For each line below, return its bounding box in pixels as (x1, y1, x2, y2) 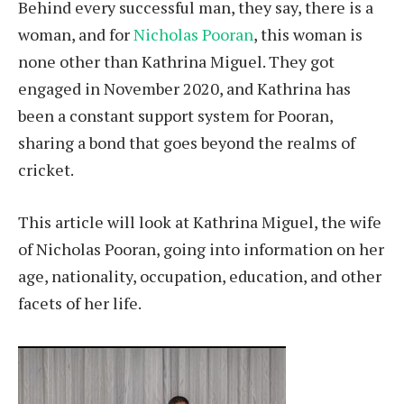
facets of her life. (18, 291, 142, 314)
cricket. (18, 158, 74, 180)
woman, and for (18, 23, 133, 45)
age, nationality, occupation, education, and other (18, 264, 381, 287)
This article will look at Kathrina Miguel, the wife (18, 210, 381, 233)
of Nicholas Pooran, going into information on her (18, 237, 384, 260)
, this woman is (253, 23, 363, 45)
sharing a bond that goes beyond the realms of (18, 131, 355, 153)
